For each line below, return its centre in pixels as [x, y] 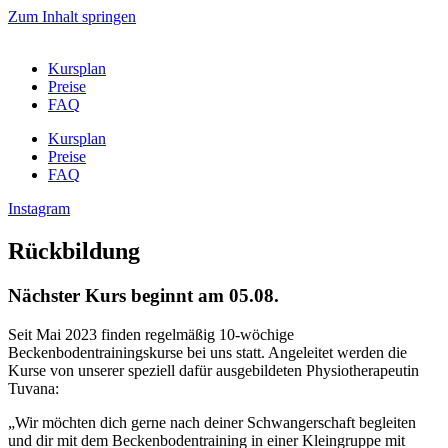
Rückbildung [74, 250]
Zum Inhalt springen [72, 16]
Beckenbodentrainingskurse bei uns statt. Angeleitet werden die [207, 352]
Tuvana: [33, 388]
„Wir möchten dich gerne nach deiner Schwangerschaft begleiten [212, 422]
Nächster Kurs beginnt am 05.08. [143, 295]
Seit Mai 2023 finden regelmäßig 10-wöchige [151, 334]
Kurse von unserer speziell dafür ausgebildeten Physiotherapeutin [213, 370]
